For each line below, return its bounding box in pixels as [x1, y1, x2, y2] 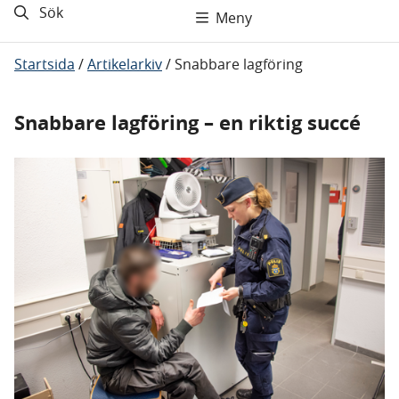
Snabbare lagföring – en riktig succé [14, 109, 361, 136]
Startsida [14, 54, 75, 74]
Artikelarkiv [87, 54, 162, 74]
